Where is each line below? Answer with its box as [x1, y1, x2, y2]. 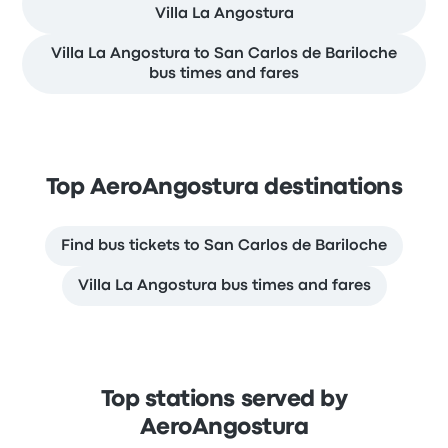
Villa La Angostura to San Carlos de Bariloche [51, 47, 397, 61]
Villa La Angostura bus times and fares [77, 279, 371, 293]
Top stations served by [100, 390, 348, 410]
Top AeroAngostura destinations [45, 178, 403, 198]
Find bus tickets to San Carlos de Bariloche [61, 239, 387, 253]
